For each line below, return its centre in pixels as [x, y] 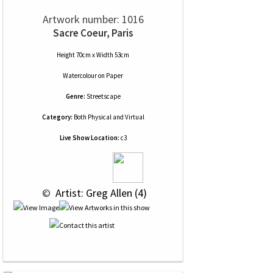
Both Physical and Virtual [108, 117]
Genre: [75, 96]
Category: [57, 117]
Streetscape [103, 96]
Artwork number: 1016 [93, 19]
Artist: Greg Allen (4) [100, 193]
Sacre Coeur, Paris [93, 33]
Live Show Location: [89, 138]
